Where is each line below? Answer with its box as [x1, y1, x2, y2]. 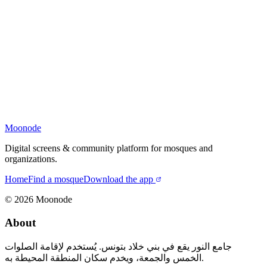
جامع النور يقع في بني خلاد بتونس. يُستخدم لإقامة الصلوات [5, 241, 232, 252]
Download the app [83, 174, 153, 185]
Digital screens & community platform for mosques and [5, 143, 213, 154]
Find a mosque [28, 174, 83, 185]
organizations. [5, 154, 57, 164]
